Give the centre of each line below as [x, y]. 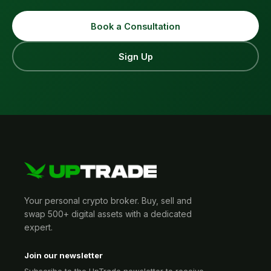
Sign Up [135, 56]
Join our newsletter [64, 255]
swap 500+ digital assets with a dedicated [108, 214]
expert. [38, 227]
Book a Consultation [135, 26]
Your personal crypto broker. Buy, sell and [108, 201]
